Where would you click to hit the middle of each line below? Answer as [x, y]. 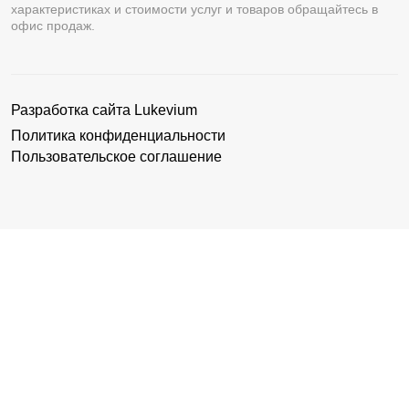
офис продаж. [53, 25]
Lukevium [166, 110]
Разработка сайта [73, 110]
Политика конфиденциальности [118, 135]
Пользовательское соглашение [116, 156]
